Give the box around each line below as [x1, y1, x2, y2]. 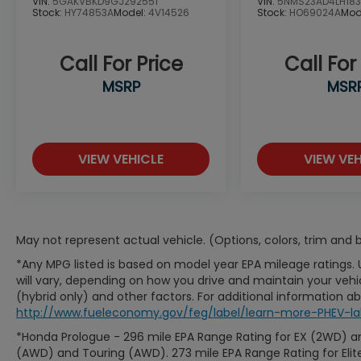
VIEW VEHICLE [78, 150, 164, 169]
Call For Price [59, 51, 183, 78]
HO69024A [289, 6, 342, 20]
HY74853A [64, 6, 114, 20]
